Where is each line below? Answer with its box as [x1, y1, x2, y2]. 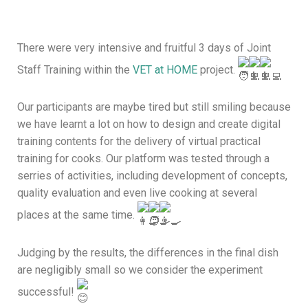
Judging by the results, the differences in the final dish [17, 246, 278, 260]
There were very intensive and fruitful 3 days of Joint [17, 41, 271, 54]
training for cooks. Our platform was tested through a [17, 152, 269, 166]
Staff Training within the [17, 63, 133, 76]
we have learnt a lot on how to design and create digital [17, 118, 280, 131]
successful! [17, 285, 77, 298]
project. [197, 63, 238, 76]
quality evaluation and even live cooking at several [17, 186, 257, 200]
